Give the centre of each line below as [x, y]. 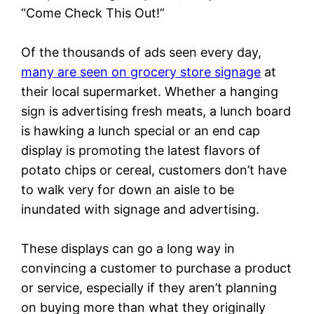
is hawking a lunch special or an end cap [141, 130]
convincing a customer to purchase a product [157, 268]
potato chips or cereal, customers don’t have [154, 170]
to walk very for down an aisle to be [128, 189]
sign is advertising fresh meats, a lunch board [156, 111]
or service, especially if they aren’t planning [149, 287]
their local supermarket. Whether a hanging [150, 91]
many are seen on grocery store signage [141, 71]
